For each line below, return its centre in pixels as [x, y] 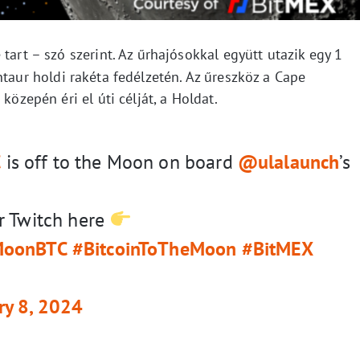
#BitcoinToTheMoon [154, 248]
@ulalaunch [288, 162]
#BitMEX [278, 248]
